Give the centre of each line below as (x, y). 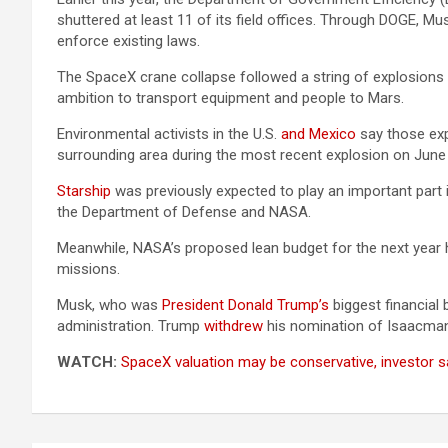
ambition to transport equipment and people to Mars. (230, 98)
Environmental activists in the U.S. (169, 134)
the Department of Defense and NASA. (184, 212)
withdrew (233, 326)
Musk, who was (109, 305)
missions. (88, 269)
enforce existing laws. (128, 41)
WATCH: (87, 362)
